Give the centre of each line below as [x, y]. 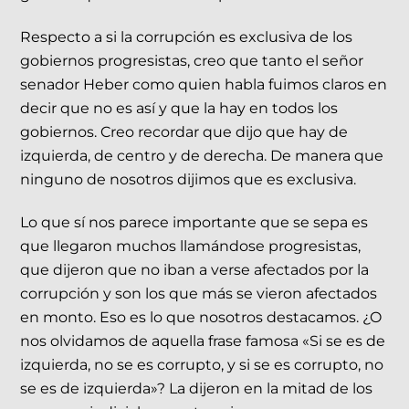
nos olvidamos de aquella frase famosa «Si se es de [203, 341]
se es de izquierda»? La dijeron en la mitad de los [197, 388]
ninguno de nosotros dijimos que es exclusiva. [189, 180]
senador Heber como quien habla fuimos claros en [204, 85]
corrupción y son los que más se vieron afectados [199, 293]
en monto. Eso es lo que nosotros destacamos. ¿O [201, 317]
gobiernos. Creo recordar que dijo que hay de [184, 132]
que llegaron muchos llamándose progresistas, [191, 246]
